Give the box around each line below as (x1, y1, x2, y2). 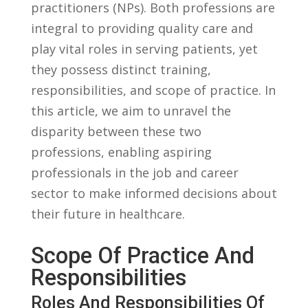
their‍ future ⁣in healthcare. (30, 206, 185, 223)
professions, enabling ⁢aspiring (30, 144, 212, 161)
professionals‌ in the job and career (30, 164, 239, 181)
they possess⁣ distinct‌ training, (30, 61, 211, 78)
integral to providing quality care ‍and (30, 20, 253, 37)
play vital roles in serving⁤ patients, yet (30, 41, 258, 58)
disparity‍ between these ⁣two (30, 123, 201, 140)
